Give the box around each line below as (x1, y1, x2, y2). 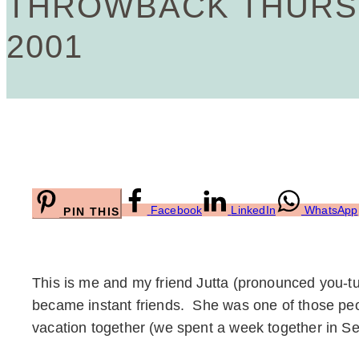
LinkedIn (231, 204, 276, 216)
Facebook (150, 204, 203, 216)
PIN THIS (63, 205, 120, 218)
